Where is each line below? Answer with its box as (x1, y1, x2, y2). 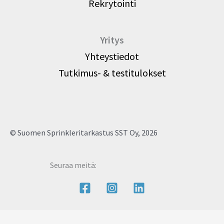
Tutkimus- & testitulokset (58, 66, 166, 79)
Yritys (100, 33, 124, 46)
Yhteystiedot (85, 50, 139, 63)
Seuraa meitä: (50, 160, 96, 170)
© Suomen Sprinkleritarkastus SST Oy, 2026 (10, 127, 157, 138)
